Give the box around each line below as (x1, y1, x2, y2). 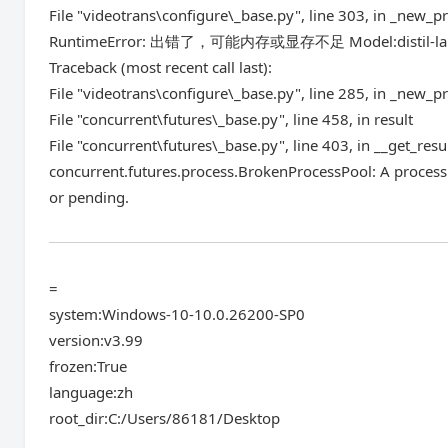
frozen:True (49, 356, 128, 376)
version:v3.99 (49, 330, 144, 350)
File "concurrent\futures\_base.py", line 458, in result (49, 109, 414, 129)
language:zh (49, 382, 134, 402)
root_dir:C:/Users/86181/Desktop (49, 408, 281, 428)
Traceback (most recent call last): (49, 57, 273, 77)
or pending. (49, 187, 130, 207)
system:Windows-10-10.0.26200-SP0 (49, 304, 306, 324)
